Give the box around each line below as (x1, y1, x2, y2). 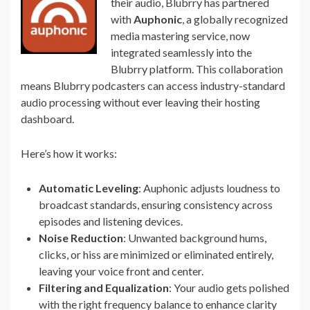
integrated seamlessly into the (111, 46, 252, 60)
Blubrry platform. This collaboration (111, 62, 283, 76)
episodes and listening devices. (39, 215, 183, 228)
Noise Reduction (39, 231, 123, 245)
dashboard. (21, 112, 74, 126)
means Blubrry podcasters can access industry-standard (21, 79, 285, 93)
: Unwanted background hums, (123, 231, 266, 245)
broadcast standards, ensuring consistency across (39, 198, 273, 212)
